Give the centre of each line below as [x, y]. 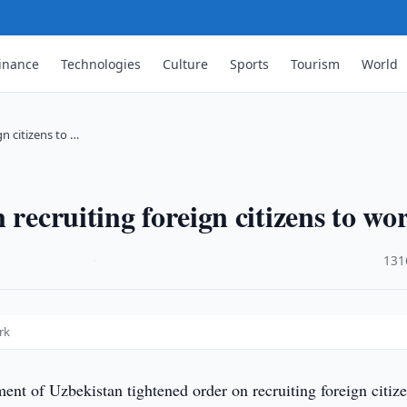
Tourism [316, 64]
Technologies [101, 64]
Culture [186, 64]
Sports [250, 64]
